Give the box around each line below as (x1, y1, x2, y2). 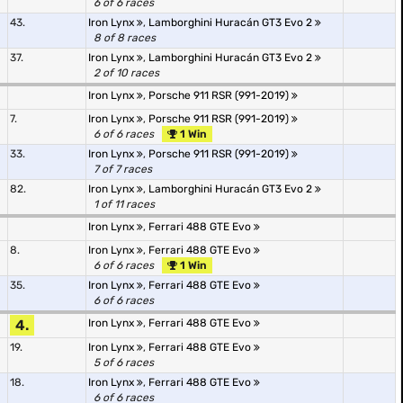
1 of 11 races (94, 198, 155, 210)
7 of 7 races (94, 163, 152, 175)
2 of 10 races (94, 67, 159, 79)
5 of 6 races (94, 356, 154, 369)
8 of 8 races (94, 31, 156, 44)
